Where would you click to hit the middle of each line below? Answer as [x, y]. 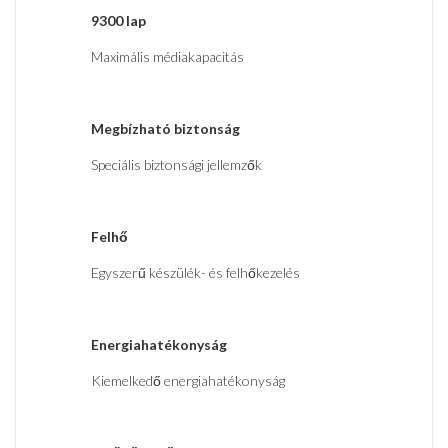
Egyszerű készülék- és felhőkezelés [195, 273]
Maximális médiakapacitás [167, 57]
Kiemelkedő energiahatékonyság [188, 381]
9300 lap [118, 21]
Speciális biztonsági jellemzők [176, 165]
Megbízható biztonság [165, 129]
